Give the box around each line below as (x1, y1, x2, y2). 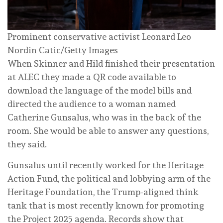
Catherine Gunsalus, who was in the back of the (7, 111, 201, 122)
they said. (7, 138, 47, 149)
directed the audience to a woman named (7, 98, 176, 109)
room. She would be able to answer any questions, (7, 125, 209, 136)
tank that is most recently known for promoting (7, 200, 204, 211)
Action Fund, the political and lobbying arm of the (7, 173, 211, 184)
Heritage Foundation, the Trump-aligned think (7, 186, 199, 197)
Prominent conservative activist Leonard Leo (7, 31, 191, 42)
